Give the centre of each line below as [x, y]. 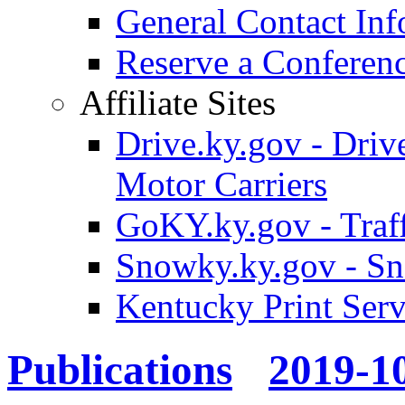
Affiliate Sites [178, 103]
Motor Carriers [221, 184]
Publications [120, 370]
